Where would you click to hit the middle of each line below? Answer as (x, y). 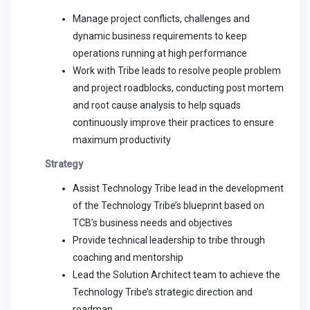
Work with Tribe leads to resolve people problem (177, 71)
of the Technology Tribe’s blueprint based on (168, 206)
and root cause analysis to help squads (157, 105)
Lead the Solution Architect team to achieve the (176, 275)
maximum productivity (122, 140)
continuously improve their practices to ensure (173, 122)
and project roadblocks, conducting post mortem (178, 88)
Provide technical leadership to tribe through (169, 240)
